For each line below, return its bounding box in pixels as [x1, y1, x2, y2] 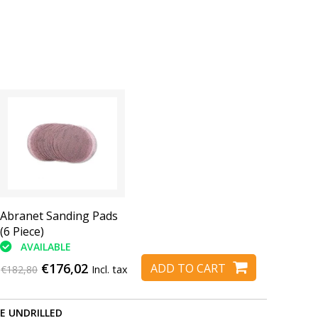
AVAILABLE [20, 240, 71, 254]
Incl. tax [92, 263, 128, 277]
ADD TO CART [150, 260, 226, 276]
